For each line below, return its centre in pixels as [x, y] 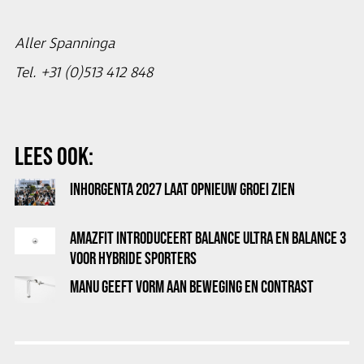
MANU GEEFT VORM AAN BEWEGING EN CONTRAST [192, 286]
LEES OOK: [54, 156]
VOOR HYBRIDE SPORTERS [133, 258]
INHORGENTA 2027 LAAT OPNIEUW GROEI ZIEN [182, 189]
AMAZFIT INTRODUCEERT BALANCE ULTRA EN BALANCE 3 [208, 238]
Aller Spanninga [65, 44]
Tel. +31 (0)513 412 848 [84, 73]
